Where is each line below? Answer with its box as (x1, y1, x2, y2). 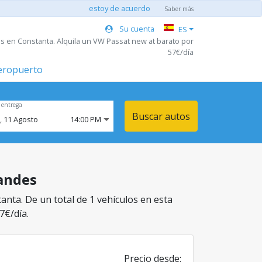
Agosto (13, 114, 38, 125)
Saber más (164, 5, 194, 13)
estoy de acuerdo (89, 3, 150, 13)
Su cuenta (118, 23, 155, 34)
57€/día (168, 47, 194, 57)
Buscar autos (132, 109, 190, 123)
